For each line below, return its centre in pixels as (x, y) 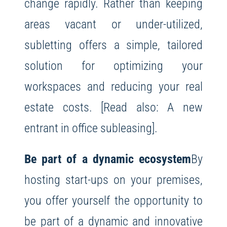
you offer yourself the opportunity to (113, 201)
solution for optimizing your (113, 66)
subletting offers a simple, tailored (113, 45)
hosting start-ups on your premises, (113, 180)
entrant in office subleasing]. (91, 128)
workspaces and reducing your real (113, 87)
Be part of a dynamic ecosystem (108, 159)
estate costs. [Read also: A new (113, 107)
